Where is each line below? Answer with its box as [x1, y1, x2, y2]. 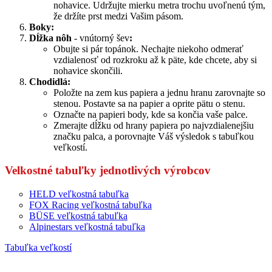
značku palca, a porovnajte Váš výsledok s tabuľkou [53, 131, 254, 141]
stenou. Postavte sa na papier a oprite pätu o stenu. [53, 98, 245, 109]
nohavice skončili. [53, 65, 123, 76]
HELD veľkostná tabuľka [29, 189, 129, 200]
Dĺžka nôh [29, 32, 74, 43]
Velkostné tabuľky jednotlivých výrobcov [5, 164, 211, 177]
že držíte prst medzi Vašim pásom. [53, 10, 183, 21]
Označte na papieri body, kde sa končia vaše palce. [53, 109, 248, 120]
